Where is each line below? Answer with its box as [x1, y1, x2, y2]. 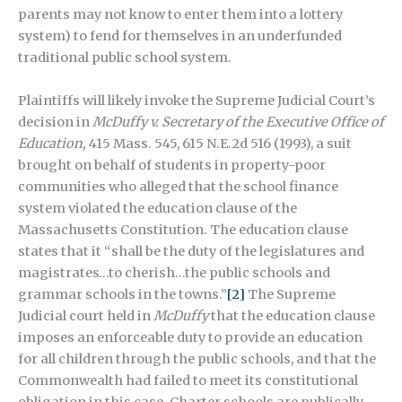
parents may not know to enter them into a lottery [18, 6, 343, 23]
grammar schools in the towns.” [18, 285, 227, 302]
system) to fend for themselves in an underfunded [18, 28, 342, 45]
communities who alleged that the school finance [18, 178, 338, 195]
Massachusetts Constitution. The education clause [18, 221, 348, 238]
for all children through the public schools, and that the [18, 350, 376, 367]
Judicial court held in [18, 307, 153, 324]
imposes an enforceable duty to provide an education [18, 328, 363, 345]
